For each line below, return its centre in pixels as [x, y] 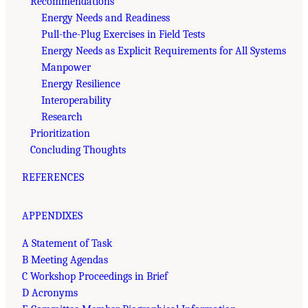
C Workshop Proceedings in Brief [95, 276]
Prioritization [60, 133]
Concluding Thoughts [78, 150]
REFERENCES [53, 177]
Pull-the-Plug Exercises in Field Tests [123, 34]
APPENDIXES [52, 216]
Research [62, 117]
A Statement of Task [67, 243]
